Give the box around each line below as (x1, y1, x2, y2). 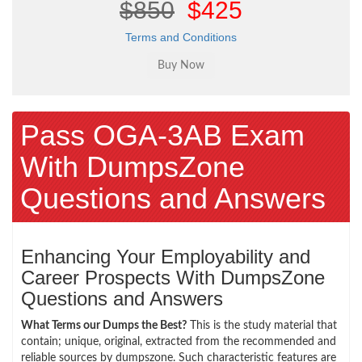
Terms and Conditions (125, 30, 237, 44)
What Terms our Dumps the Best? (21, 319, 187, 331)
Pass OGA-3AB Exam (20, 118, 305, 152)
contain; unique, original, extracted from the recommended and (21, 335, 336, 347)
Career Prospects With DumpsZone (21, 266, 325, 288)
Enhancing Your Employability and (21, 245, 310, 267)
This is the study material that (187, 319, 337, 331)
